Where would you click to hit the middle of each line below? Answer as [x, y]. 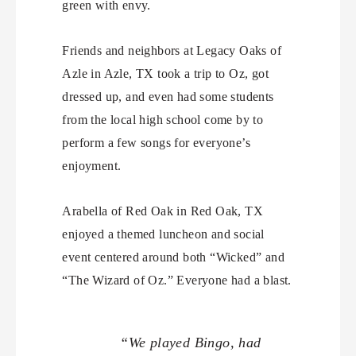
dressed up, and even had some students [168, 96]
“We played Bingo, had [191, 342]
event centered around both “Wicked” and [173, 257]
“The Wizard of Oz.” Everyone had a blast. [177, 280]
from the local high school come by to [163, 119]
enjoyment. [92, 165]
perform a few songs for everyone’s [156, 142]
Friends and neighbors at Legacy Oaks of [172, 50]
